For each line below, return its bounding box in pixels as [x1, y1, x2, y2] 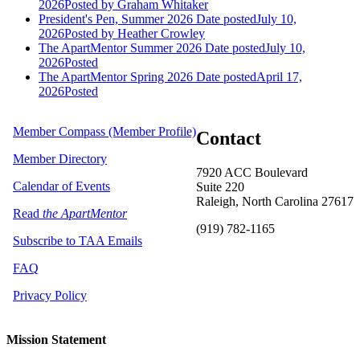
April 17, [256, 70, 302, 84]
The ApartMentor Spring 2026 [39, 70, 193, 84]
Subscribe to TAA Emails [13, 234, 142, 248]
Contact [196, 128, 261, 149]
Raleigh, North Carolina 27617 [196, 194, 354, 208]
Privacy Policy [13, 288, 87, 303]
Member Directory [13, 152, 107, 166]
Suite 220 [196, 179, 244, 194]
